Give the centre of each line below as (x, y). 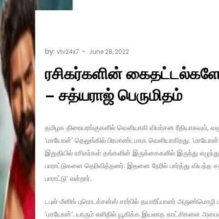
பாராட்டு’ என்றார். (68, 179)
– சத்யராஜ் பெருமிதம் (114, 95)
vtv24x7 (68, 52)
